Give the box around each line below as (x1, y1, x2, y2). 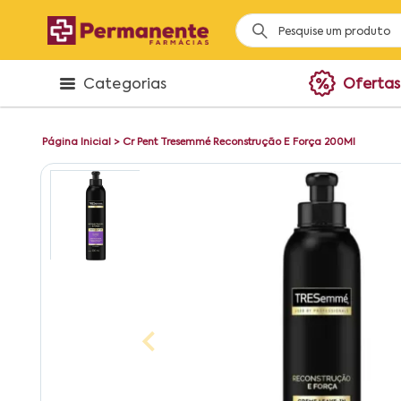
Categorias (83, 78, 167, 92)
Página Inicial (42, 137, 111, 148)
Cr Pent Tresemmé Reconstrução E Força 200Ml (123, 137, 355, 148)
